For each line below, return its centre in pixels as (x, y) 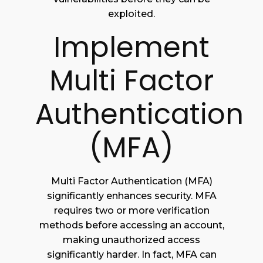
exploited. (131, 14)
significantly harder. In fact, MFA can (131, 255)
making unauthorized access (131, 240)
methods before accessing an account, (131, 225)
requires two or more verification (131, 211)
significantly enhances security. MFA (131, 196)
